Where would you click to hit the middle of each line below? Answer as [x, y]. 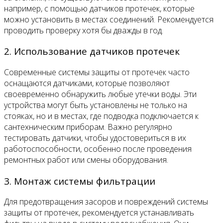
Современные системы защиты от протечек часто [97, 72]
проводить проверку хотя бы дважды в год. [84, 30]
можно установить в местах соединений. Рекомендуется [109, 19]
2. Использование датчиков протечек [92, 51]
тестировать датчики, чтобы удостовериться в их [95, 138]
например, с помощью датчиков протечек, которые [99, 8]
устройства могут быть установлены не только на [96, 105]
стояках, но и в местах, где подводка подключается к [101, 116]
